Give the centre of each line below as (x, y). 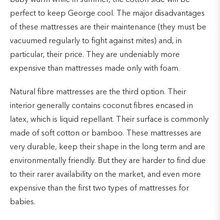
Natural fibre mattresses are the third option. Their (98, 92)
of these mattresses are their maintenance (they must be (108, 27)
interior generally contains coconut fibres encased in (101, 106)
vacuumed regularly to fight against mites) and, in (96, 41)
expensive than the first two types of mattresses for (99, 188)
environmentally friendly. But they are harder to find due (108, 161)
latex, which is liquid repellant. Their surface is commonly (109, 120)
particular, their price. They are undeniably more (95, 55)
